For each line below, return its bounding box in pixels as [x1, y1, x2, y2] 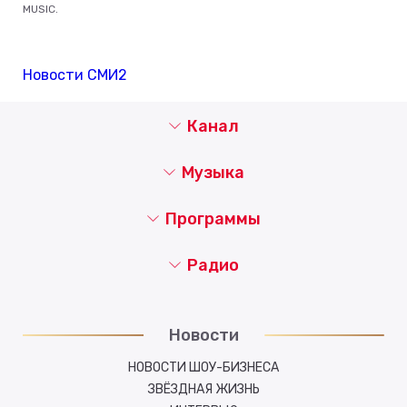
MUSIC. [23, 3, 58, 15]
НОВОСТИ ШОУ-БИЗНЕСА [128, 360, 279, 375]
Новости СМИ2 [23, 66, 127, 84]
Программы [164, 209, 261, 229]
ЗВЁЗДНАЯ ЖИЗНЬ [147, 382, 260, 397]
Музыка [181, 163, 244, 183]
